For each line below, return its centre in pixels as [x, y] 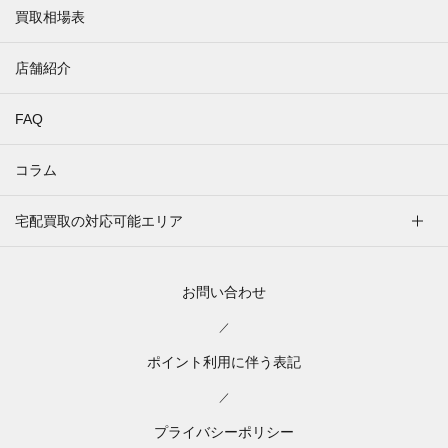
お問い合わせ [224, 291]
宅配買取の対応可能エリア [99, 220]
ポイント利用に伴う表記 [224, 361]
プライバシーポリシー [224, 431]
